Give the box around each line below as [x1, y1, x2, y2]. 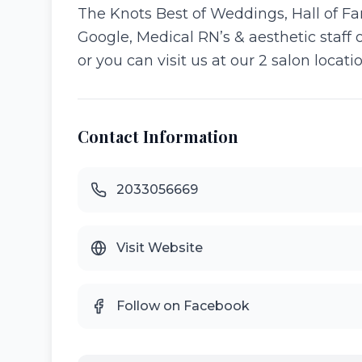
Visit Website [116, 240, 203, 255]
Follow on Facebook [116, 298, 250, 314]
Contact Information [78, 125, 238, 147]
